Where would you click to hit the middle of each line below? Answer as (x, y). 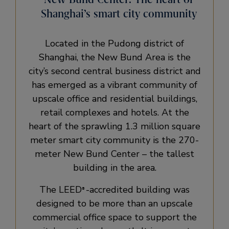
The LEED (61, 189)
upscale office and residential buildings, (114, 98)
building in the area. (114, 167)
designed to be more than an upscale (114, 203)
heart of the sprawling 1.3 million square (114, 126)
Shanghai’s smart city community (119, 13)
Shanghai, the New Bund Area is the (114, 57)
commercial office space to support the (114, 217)
